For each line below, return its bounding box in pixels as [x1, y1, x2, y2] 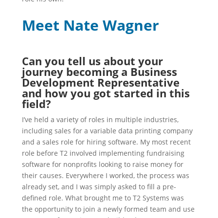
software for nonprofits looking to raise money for [21, 160, 183, 169]
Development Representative [21, 75, 180, 90]
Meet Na [21, 15, 84, 35]
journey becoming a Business [21, 64, 177, 79]
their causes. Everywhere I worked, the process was [21, 171, 189, 180]
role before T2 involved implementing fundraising [21, 148, 184, 158]
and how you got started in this [21, 86, 190, 100]
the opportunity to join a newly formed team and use [21, 204, 195, 214]
